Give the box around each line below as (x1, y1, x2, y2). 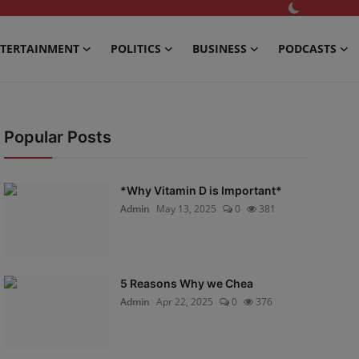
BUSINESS (192, 41, 248, 56)
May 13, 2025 (155, 202, 216, 216)
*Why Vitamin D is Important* (119, 184, 282, 197)
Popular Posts (3, 127, 111, 147)
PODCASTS (278, 41, 337, 56)
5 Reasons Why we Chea (119, 276, 253, 290)
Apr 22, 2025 (155, 295, 213, 309)
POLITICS (111, 41, 162, 56)
